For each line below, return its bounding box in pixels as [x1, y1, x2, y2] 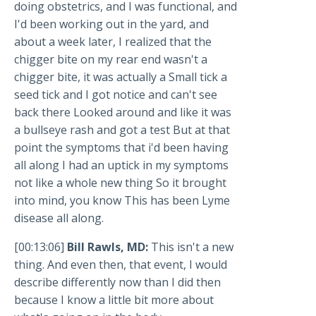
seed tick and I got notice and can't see [14, 87, 217, 103]
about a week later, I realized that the [14, 34, 212, 50]
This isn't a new [151, 239, 233, 255]
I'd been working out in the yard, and [14, 16, 209, 32]
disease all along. [14, 210, 104, 226]
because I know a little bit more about [14, 292, 214, 308]
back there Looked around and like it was [14, 104, 231, 121]
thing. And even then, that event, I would [14, 257, 227, 273]
